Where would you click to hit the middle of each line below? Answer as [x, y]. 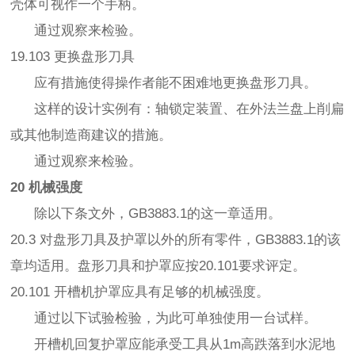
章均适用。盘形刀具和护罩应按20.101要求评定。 [158, 266]
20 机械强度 [47, 188]
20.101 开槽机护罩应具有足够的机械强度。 [140, 292]
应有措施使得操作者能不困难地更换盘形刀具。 [164, 83]
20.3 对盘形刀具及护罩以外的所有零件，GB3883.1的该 [176, 240]
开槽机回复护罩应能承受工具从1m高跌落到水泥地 [173, 345]
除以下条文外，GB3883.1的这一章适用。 [146, 214]
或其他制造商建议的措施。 [92, 136]
